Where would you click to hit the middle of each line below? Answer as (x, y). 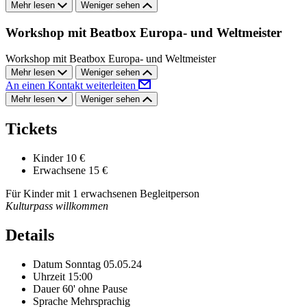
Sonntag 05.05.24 (103, 264)
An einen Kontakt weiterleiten (72, 86)
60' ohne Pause (95, 288)
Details (30, 235)
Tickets (31, 129)
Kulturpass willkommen (57, 206)
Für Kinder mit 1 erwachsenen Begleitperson (102, 194)
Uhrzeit (49, 276)
